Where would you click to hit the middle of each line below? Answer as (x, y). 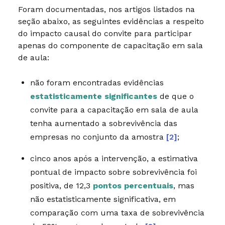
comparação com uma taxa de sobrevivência (117, 212)
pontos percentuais (133, 185)
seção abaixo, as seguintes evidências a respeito (111, 21)
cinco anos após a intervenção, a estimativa (114, 158)
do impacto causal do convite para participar (105, 33)
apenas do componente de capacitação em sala (110, 45)
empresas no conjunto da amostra (98, 137)
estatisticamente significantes (93, 96)
